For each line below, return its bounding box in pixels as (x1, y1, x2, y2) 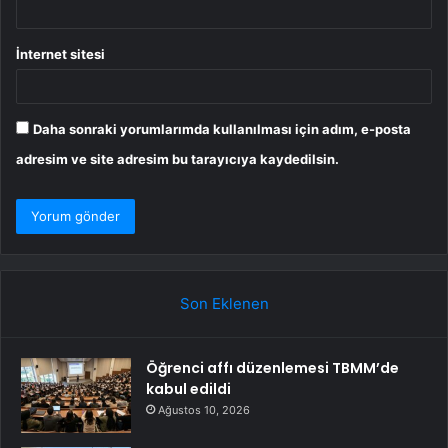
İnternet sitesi (16, 45, 105, 62)
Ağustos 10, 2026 (158, 402, 250, 417)
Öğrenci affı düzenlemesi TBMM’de (146, 357, 399, 378)
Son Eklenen (179, 293, 269, 313)
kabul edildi (146, 378, 231, 399)
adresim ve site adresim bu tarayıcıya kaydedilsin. (16, 150, 339, 167)
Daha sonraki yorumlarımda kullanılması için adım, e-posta (33, 120, 411, 137)
